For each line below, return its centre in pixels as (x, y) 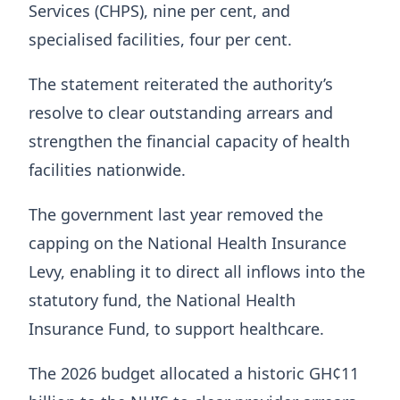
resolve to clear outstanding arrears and (181, 112)
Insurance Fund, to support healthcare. (176, 328)
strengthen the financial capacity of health (189, 141)
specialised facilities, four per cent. (160, 39)
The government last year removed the (176, 214)
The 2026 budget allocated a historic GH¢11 (194, 373)
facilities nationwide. (109, 169)
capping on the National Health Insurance (187, 242)
